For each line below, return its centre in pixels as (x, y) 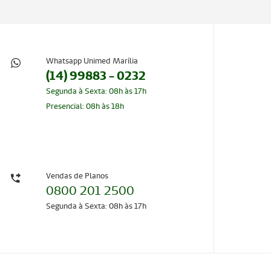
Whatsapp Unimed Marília (92, 60)
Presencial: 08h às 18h (85, 106)
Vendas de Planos (77, 175)
